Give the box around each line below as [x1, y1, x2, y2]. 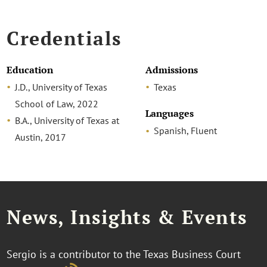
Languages [145, 107, 194, 120]
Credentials [7, 25, 122, 51]
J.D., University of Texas [15, 80, 108, 93]
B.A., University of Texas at [15, 114, 120, 126]
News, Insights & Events [7, 204, 247, 229]
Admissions [145, 63, 198, 76]
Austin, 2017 [15, 131, 67, 143]
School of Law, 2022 [15, 97, 99, 110]
